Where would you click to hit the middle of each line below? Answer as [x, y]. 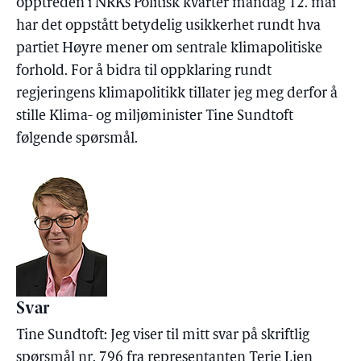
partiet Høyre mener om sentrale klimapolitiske [169, 49]
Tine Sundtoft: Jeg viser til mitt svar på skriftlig [163, 336]
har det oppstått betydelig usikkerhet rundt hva [168, 26]
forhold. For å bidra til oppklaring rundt [144, 71]
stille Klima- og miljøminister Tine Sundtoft [155, 116]
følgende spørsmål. [77, 139]
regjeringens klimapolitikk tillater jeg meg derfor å [177, 94]
